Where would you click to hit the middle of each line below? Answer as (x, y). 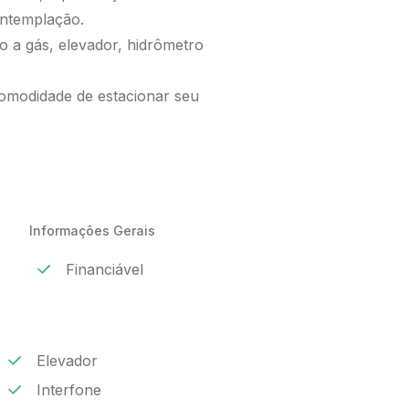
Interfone (69, 390)
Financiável (105, 269)
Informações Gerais (92, 231)
